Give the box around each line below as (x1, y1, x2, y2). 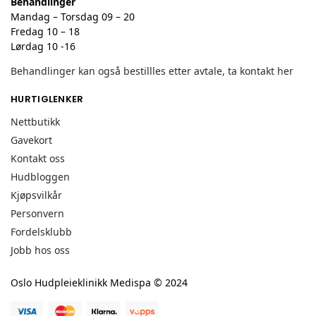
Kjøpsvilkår (11, 188, 62, 202)
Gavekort (11, 133, 52, 147)
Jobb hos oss (11, 243, 70, 257)
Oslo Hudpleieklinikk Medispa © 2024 (11, 276, 188, 290)
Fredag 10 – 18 (11, 24, 80, 38)
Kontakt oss (11, 152, 65, 166)
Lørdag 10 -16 (11, 39, 75, 53)
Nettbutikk (11, 115, 60, 129)
